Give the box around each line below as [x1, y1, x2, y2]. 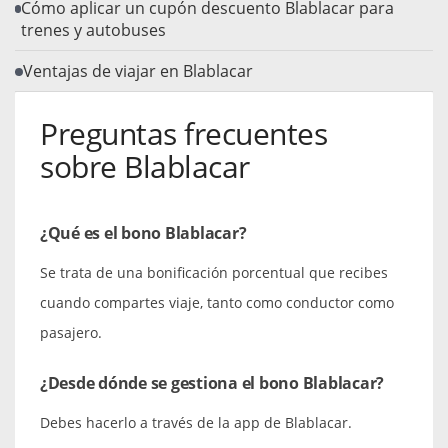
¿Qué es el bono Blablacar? [40, 221, 247, 244]
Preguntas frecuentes [40, 112, 328, 154]
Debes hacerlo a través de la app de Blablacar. [40, 412, 352, 432]
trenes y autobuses [21, 19, 167, 42]
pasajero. [40, 322, 102, 342]
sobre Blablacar [40, 145, 250, 187]
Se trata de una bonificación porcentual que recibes [40, 262, 388, 282]
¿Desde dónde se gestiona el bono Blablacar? [40, 371, 384, 394]
